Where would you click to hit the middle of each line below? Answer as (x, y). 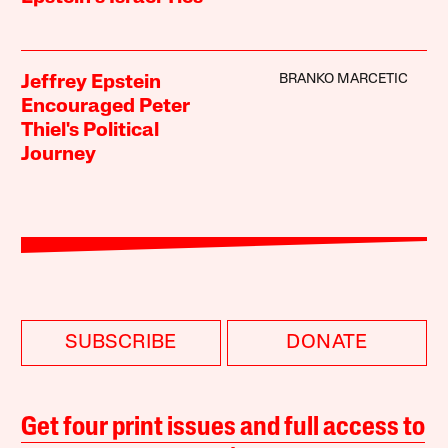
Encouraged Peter (106, 106)
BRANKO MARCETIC (343, 79)
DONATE (327, 342)
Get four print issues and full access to (223, 428)
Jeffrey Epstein (91, 82)
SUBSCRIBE (121, 342)
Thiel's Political (90, 130)
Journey (59, 154)
